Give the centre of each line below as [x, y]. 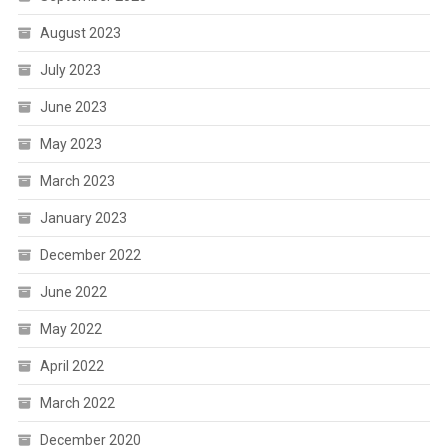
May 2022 [70, 329]
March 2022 [77, 403]
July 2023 [70, 70]
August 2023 [80, 33]
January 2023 [83, 218]
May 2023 [70, 144]
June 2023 [73, 107]
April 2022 [71, 366]
